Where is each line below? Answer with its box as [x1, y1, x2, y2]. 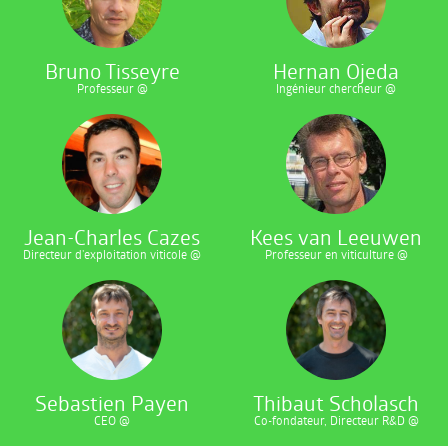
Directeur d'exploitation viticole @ [23, 246, 201, 262]
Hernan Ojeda [273, 57, 399, 85]
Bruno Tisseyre [44, 57, 180, 85]
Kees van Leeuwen [250, 223, 422, 251]
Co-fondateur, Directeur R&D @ [253, 412, 419, 428]
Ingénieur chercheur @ [276, 80, 396, 96]
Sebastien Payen [35, 389, 189, 417]
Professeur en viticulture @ [264, 246, 408, 262]
